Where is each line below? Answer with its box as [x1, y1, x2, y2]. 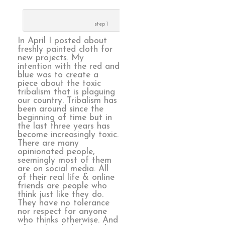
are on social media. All [18, 164, 108, 173]
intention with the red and [18, 62, 120, 71]
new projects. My [18, 53, 84, 62]
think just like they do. [18, 190, 103, 199]
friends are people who [18, 181, 107, 190]
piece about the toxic [18, 79, 101, 88]
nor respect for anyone [18, 207, 107, 216]
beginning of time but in [18, 113, 112, 122]
